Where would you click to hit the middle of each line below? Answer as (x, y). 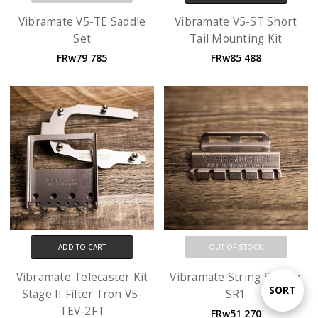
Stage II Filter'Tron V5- (82, 294)
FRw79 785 (82, 58)
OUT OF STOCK (236, 247)
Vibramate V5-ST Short (236, 22)
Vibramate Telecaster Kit (82, 277)
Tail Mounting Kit (236, 39)
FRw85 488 (236, 58)
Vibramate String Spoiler (236, 277)
